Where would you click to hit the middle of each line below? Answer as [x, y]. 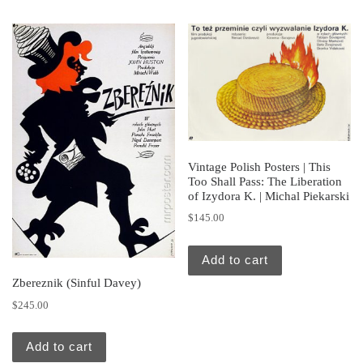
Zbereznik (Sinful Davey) [77, 283]
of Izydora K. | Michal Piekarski [269, 196]
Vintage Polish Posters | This [260, 167]
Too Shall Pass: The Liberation [265, 181]
